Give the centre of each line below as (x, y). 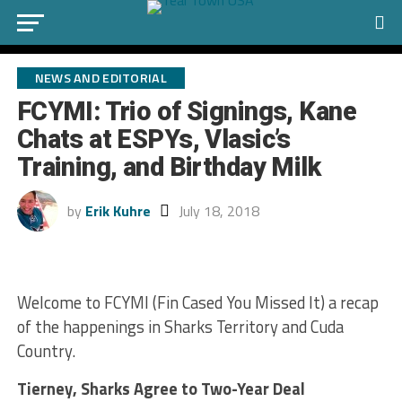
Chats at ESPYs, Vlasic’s (153, 139)
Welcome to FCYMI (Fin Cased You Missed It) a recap (197, 302)
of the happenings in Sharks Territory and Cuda (180, 327)
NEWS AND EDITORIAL (100, 78)
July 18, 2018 (218, 211)
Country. (46, 351)
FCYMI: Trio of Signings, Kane (186, 111)
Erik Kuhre (118, 211)
